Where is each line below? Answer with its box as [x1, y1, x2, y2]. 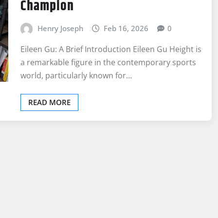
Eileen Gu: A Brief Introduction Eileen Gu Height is [20, 44, 201, 55]
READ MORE [28, 97, 71, 108]
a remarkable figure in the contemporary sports [20, 57, 196, 68]
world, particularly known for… [20, 70, 132, 81]
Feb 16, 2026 [104, 23, 149, 33]
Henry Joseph [37, 23, 83, 33]
